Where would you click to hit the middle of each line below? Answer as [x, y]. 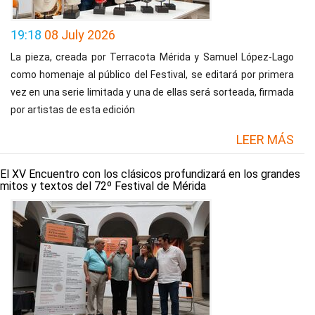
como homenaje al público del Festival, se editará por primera [152, 75]
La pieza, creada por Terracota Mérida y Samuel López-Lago [152, 57]
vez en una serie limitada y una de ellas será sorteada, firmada [152, 92]
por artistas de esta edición [73, 110]
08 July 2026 [80, 35]
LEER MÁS [265, 140]
